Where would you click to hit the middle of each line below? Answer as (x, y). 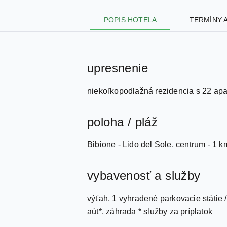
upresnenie (118, 68)
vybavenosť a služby (144, 176)
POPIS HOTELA (130, 20)
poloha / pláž (123, 122)
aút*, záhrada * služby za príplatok (150, 212)
